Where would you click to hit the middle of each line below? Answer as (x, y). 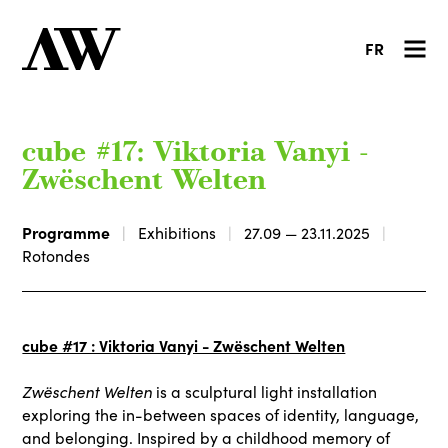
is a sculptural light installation (265, 391)
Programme (66, 231)
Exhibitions (177, 232)
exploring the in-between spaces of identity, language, (221, 414)
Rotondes (56, 255)
